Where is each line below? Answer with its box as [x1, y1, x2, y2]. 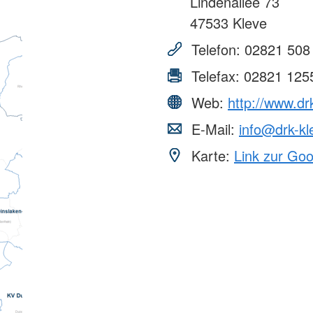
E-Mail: [187, 118, 239, 139]
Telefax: [187, 65, 244, 86]
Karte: [187, 145, 234, 166]
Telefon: [187, 38, 245, 59]
